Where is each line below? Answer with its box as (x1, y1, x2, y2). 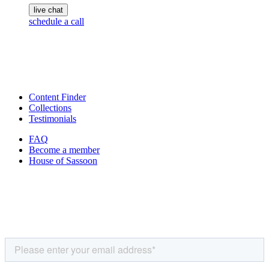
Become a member (29, 145, 100, 155)
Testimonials (29, 113, 76, 124)
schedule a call (29, 16, 84, 26)
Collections (29, 103, 71, 113)
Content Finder (29, 92, 86, 102)
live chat (34, 5, 63, 14)
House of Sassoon (29, 156, 97, 166)
